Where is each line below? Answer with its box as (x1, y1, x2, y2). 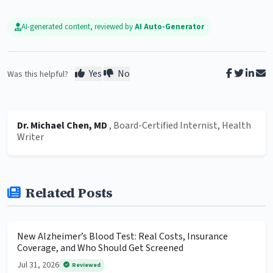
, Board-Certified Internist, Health (109, 119, 251, 133)
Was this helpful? (7, 68, 68, 81)
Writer (17, 130, 44, 144)
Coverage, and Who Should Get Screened (17, 241, 183, 255)
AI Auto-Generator (135, 21, 204, 32)
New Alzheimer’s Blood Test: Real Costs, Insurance (17, 230, 228, 244)
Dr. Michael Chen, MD (17, 119, 109, 133)
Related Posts (25, 183, 113, 202)
